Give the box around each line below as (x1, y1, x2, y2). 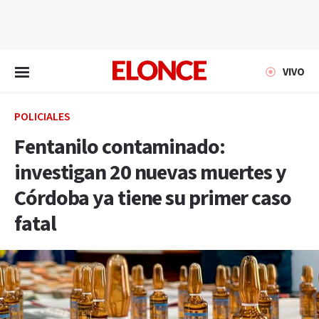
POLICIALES (14, 110, 70, 125)
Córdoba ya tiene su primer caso (14, 184, 291, 213)
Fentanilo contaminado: (14, 133, 225, 162)
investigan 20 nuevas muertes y (14, 159, 286, 187)
